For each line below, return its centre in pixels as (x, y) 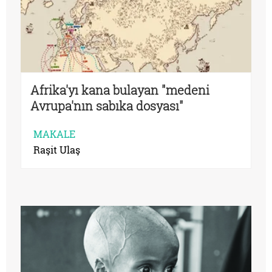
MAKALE (54, 134)
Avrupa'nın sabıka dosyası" (107, 106)
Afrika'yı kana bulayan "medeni (120, 90)
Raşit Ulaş (57, 150)
